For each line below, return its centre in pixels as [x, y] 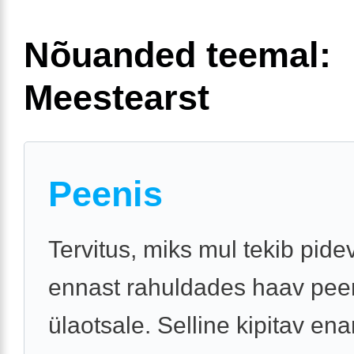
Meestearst [117, 97]
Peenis [105, 194]
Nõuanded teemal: [177, 55]
